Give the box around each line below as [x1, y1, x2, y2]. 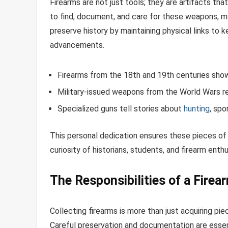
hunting [184, 103, 210, 113]
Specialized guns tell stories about [58, 103, 184, 113]
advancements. [50, 40, 104, 50]
